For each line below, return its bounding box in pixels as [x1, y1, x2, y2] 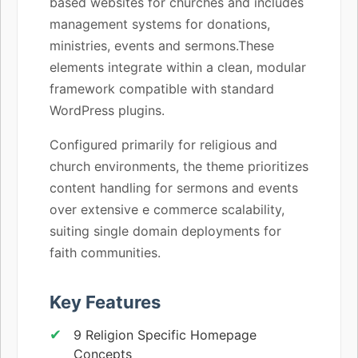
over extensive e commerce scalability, [50, 201, 284, 217]
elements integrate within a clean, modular [50, 58, 306, 75]
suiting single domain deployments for [50, 222, 281, 239]
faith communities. [50, 244, 161, 261]
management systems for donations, [50, 15, 270, 32]
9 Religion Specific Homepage [74, 326, 257, 343]
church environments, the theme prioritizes [50, 157, 308, 174]
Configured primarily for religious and [50, 136, 277, 153]
